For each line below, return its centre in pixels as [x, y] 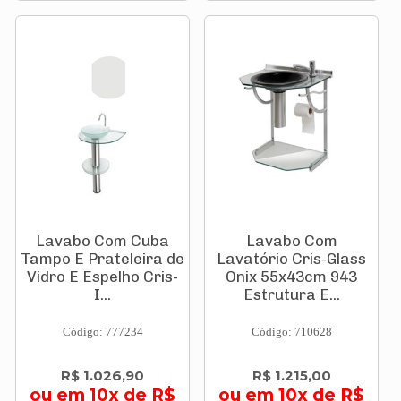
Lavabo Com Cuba [102, 241]
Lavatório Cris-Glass [291, 259]
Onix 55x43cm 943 [291, 277]
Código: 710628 [291, 332]
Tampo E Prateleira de [102, 259]
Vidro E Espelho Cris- [102, 277]
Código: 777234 [102, 332]
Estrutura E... [291, 294]
